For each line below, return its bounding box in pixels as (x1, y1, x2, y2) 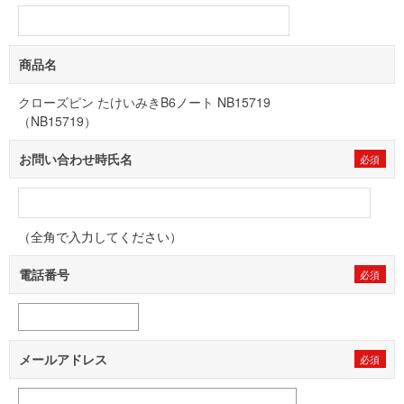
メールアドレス (19, 350, 107, 368)
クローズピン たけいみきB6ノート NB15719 (18, 93, 271, 111)
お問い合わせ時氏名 (19, 150, 133, 168)
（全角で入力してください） (18, 227, 182, 245)
